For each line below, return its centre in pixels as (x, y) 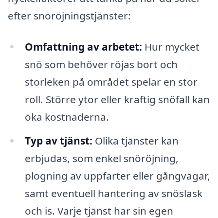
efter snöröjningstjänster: (69, 15)
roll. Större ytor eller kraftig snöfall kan (117, 99)
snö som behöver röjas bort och (101, 64)
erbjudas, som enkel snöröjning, (101, 158)
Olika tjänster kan (135, 141)
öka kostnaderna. (67, 117)
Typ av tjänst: (58, 141)
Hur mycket (171, 46)
